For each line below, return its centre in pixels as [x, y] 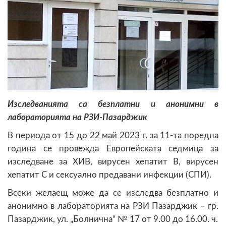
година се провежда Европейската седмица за [113, 148]
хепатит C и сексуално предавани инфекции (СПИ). [109, 175]
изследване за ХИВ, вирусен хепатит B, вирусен [113, 161]
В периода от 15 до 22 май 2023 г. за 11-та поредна [113, 135]
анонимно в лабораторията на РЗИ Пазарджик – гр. [113, 206]
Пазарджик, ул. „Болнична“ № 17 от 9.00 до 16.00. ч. [113, 219]
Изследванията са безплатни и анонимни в [113, 104]
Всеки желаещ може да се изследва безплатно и [113, 193]
